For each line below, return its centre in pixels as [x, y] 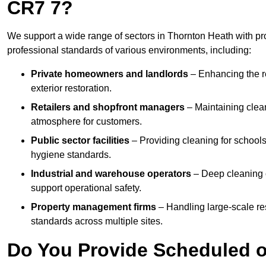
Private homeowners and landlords [110, 74]
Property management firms [94, 207]
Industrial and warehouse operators [111, 174]
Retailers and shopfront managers [108, 107]
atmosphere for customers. [86, 122]
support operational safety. [86, 188]
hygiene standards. [71, 155]
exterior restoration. [71, 88]
